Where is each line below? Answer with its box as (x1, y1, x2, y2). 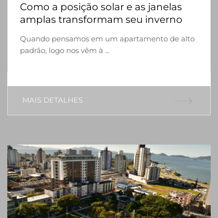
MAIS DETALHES (22, 95, 83, 105)
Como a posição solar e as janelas (20, 1, 182, 13)
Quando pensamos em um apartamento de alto (20, 34, 195, 44)
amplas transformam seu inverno (20, 14, 182, 26)
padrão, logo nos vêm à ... (20, 46, 109, 55)
